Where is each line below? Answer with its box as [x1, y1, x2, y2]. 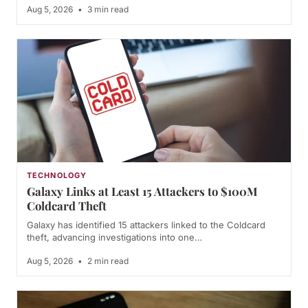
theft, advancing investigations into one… [27, 231, 202, 243]
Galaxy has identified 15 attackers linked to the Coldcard [27, 219, 265, 230]
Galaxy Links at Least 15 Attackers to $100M [27, 183, 258, 199]
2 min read [85, 255, 129, 266]
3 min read [85, 3, 129, 14]
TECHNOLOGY [27, 170, 87, 180]
